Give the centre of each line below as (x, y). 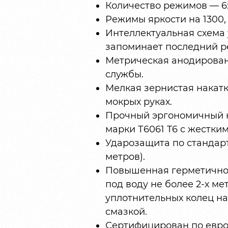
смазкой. (126, 212)
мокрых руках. (138, 102)
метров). (125, 157)
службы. (124, 75)
